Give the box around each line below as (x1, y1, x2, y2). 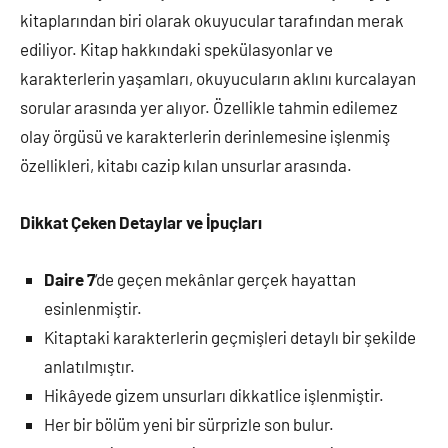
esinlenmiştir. (44, 298, 142, 318)
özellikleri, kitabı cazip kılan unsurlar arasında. (20, 155, 352, 175)
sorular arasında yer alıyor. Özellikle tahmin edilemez (20, 97, 398, 117)
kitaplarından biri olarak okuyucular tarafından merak (20, 10, 404, 30)
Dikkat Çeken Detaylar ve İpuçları (20, 212, 262, 232)
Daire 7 (44, 269, 95, 289)
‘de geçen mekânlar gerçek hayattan (95, 269, 356, 289)
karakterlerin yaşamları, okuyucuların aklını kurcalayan (20, 68, 416, 88)
